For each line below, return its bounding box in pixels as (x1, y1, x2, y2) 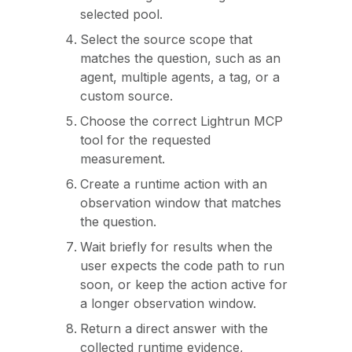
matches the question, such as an (80, 50, 280, 66)
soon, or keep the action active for (80, 277, 288, 292)
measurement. (80, 151, 165, 167)
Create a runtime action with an (80, 176, 267, 192)
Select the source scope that (80, 31, 252, 47)
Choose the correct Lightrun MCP (80, 113, 283, 129)
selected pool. (80, 6, 163, 22)
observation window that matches (80, 195, 281, 211)
